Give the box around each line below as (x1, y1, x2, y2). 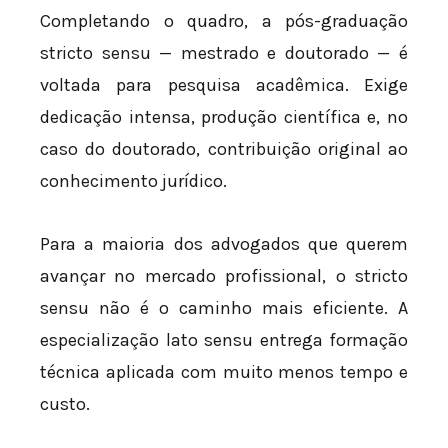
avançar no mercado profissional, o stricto (40, 265, 408, 288)
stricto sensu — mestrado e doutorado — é (40, 41, 408, 64)
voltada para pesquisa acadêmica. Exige (40, 73, 408, 96)
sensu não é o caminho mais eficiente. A (40, 297, 408, 320)
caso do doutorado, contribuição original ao (40, 137, 408, 160)
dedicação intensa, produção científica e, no (40, 105, 408, 128)
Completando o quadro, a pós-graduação (40, 9, 408, 32)
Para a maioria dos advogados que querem (40, 233, 408, 256)
